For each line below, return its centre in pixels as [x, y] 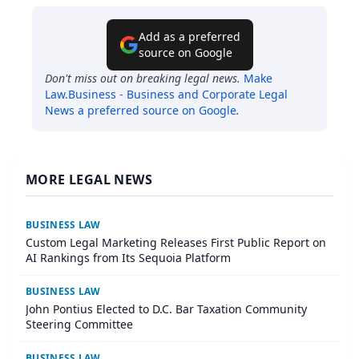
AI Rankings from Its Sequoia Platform [128, 258]
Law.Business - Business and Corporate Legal [166, 95]
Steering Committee [79, 325]
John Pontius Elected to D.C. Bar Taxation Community [166, 309]
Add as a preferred [189, 37]
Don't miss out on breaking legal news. [143, 79]
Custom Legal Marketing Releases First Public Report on [176, 243]
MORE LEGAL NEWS [89, 180]
